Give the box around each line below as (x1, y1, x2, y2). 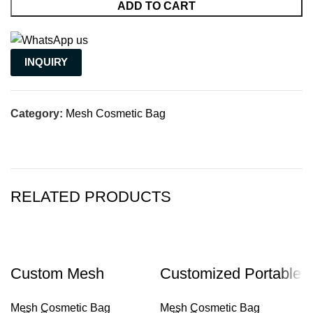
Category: (10, 108, 63, 120)
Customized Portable (160, 265, 301, 283)
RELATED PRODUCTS (10, 188, 171, 206)
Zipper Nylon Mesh (160, 286, 287, 304)
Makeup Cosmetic (10, 286, 132, 304)
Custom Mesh (10, 265, 104, 283)
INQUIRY (24, 56, 68, 68)
